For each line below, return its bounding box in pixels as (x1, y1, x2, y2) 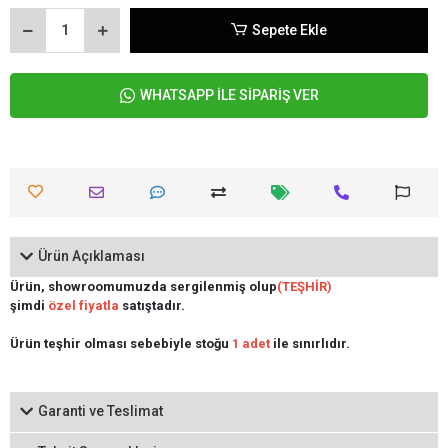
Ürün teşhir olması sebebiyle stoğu (10, 335, 229, 351)
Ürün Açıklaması (38, 248, 145, 265)
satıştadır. (119, 297, 185, 313)
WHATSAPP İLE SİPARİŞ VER (139, 86, 319, 103)
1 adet (232, 335, 270, 351)
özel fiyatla (48, 297, 119, 313)
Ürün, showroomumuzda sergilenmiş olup (10, 278, 277, 294)
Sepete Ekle (252, 21, 328, 38)
